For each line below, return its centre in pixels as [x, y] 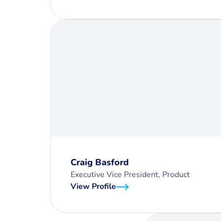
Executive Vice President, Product [130, 175]
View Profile [93, 186]
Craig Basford [100, 162]
